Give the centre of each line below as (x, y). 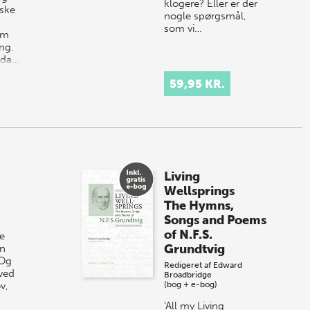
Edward (228, 265)
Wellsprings (200, 191)
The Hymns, (199, 205)
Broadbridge (188, 274)
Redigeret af (189, 265)
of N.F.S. (189, 234)
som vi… (183, 28)
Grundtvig (195, 249)
